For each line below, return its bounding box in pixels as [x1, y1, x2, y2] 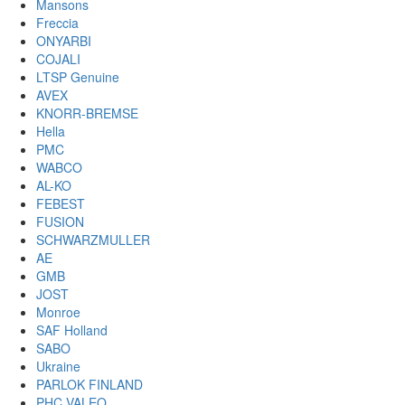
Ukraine [36, 357, 80, 375]
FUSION [36, 212, 84, 231]
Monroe [36, 303, 80, 321]
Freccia [36, 14, 79, 32]
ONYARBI [36, 32, 91, 50]
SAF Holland [36, 321, 108, 339]
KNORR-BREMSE [36, 104, 138, 122]
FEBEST [36, 194, 85, 212]
